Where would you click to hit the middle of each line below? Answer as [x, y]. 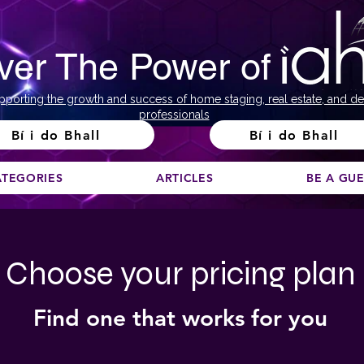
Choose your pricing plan [180, 274]
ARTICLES [184, 178]
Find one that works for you [180, 318]
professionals [174, 115]
